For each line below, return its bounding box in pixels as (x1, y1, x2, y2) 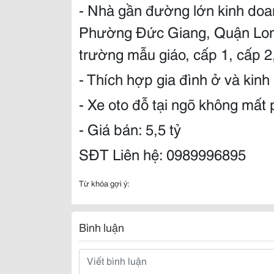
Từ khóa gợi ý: (79, 177, 130, 188)
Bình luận (79, 219, 124, 235)
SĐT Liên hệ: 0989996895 (79, 143, 246, 164)
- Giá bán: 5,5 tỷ (79, 118, 181, 139)
